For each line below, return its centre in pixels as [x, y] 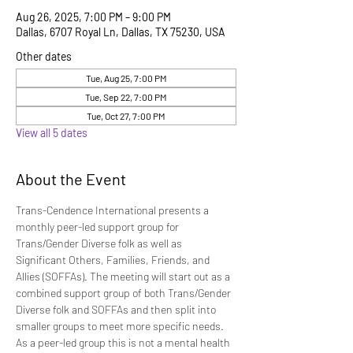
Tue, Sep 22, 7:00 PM [126, 97]
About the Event [71, 179]
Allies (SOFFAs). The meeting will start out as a [124, 276]
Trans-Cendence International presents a [113, 210]
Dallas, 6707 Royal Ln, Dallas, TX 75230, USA [121, 32]
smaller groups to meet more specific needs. [121, 326]
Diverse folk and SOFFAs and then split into [117, 309]
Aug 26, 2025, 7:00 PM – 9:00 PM [93, 17]
